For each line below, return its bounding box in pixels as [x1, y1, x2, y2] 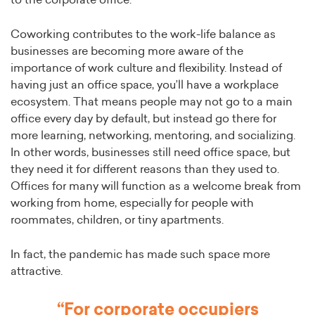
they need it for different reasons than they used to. [11, 164, 279, 176]
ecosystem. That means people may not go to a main [11, 96, 292, 108]
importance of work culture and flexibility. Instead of [11, 63, 282, 75]
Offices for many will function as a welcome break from [11, 181, 301, 193]
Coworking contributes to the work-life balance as [11, 29, 276, 41]
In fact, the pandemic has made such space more [11, 249, 270, 261]
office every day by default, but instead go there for [11, 113, 276, 125]
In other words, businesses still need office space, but [11, 147, 290, 159]
